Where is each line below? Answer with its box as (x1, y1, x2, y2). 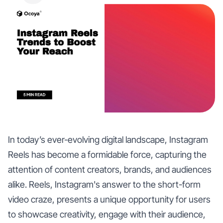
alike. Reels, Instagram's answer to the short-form (8, 179, 201, 190)
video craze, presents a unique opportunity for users (8, 194, 211, 205)
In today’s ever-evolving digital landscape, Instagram (8, 134, 208, 145)
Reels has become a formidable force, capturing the (8, 149, 207, 160)
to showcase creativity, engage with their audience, (8, 209, 206, 220)
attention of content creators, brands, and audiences (8, 164, 212, 175)
